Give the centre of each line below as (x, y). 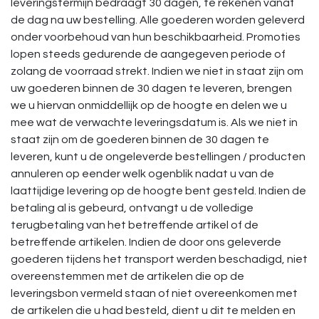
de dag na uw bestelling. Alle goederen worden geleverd (158, 20)
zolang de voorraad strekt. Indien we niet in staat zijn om (157, 71)
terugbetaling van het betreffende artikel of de (135, 225)
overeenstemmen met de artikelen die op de (127, 276)
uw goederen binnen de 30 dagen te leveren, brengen (151, 88)
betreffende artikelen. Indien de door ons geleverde (146, 242)
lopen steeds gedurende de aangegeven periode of (148, 54)
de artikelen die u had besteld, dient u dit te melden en (153, 310)
